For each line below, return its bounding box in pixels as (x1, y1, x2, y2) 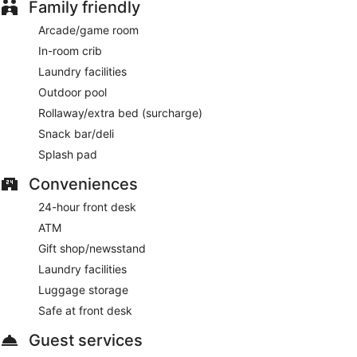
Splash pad (38, 147, 97, 161)
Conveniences (29, 174, 138, 194)
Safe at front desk (38, 303, 132, 317)
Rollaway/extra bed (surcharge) (38, 105, 202, 120)
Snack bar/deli (38, 126, 114, 140)
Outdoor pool (38, 84, 107, 99)
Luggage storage (38, 282, 128, 296)
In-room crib (38, 43, 102, 57)
